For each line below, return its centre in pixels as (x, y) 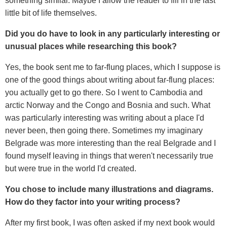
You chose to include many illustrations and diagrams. (109, 189)
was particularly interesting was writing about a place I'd (105, 118)
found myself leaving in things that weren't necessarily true (109, 156)
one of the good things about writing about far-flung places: (110, 80)
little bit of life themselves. (51, 13)
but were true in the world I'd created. (71, 168)
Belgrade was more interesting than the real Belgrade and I (110, 143)
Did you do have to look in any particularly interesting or (112, 33)
